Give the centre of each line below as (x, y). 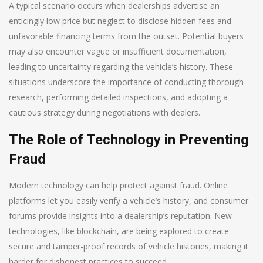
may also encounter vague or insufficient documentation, (118, 51)
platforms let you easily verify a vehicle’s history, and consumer (129, 200)
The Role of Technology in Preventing (129, 139)
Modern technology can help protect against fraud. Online (118, 185)
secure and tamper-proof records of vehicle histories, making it (129, 246)
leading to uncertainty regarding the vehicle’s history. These (121, 66)
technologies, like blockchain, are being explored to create (119, 231)
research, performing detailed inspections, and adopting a (118, 97)
